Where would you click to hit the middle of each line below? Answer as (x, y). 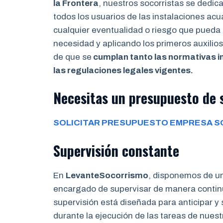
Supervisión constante (116, 150)
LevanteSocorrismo (107, 175)
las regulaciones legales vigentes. (123, 70)
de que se (72, 57)
